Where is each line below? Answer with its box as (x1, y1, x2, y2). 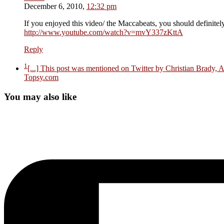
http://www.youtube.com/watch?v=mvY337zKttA (24, 28, 183, 37)
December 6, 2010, (24, 2, 84, 11)
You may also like (4, 91, 76, 102)
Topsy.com (24, 73, 58, 82)
